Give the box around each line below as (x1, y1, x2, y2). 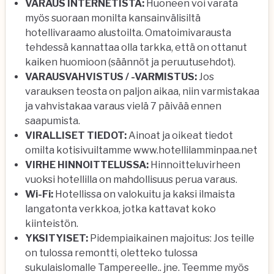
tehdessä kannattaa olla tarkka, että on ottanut (25, 42, 247, 53)
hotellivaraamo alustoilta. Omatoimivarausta (25, 27, 231, 39)
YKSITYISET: (25, 232, 88, 244)
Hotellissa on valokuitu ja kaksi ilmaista (53, 188, 235, 200)
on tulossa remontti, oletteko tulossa (25, 247, 198, 259)
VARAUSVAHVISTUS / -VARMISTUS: (25, 71, 197, 83)
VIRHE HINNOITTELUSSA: (25, 159, 150, 171)
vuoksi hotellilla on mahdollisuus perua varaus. (25, 174, 237, 185)
